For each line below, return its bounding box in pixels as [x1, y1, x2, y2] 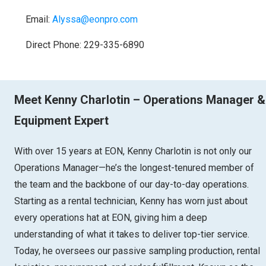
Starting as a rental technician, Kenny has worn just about [14, 195, 248, 207]
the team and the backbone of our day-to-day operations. [14, 178, 249, 190]
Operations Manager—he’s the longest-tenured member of [14, 161, 254, 173]
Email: [26, 13, 52, 25]
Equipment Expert [14, 113, 109, 128]
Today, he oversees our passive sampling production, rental [14, 245, 260, 256]
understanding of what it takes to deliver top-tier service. [14, 228, 249, 240]
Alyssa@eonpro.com [52, 13, 138, 25]
